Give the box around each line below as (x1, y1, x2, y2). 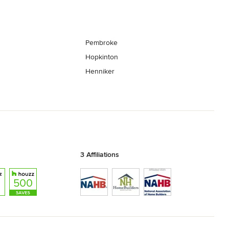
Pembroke (85, 38, 118, 48)
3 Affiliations (80, 150, 119, 159)
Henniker (85, 67, 115, 76)
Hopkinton (85, 53, 119, 62)
